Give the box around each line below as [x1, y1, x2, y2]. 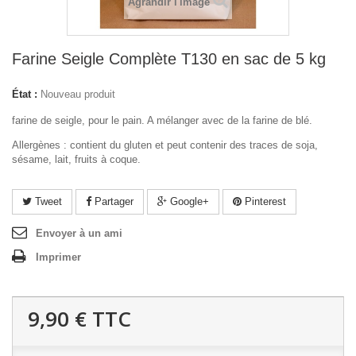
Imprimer [36, 251, 81, 263]
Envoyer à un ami [36, 227, 122, 239]
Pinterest [242, 195, 286, 207]
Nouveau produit [41, 88, 115, 100]
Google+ [167, 195, 209, 207]
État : [12, 88, 37, 100]
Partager [91, 195, 133, 207]
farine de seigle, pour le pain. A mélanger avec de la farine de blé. [12, 114, 312, 126]
